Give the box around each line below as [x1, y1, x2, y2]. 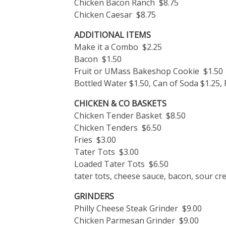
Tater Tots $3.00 [74, 146, 139, 157]
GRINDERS [74, 190, 114, 202]
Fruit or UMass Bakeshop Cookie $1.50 [74, 65, 223, 77]
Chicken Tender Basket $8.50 [74, 109, 186, 121]
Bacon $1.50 [74, 53, 122, 65]
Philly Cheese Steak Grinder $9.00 [74, 202, 202, 214]
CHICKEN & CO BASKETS [74, 97, 166, 109]
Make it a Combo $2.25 [74, 41, 162, 52]
